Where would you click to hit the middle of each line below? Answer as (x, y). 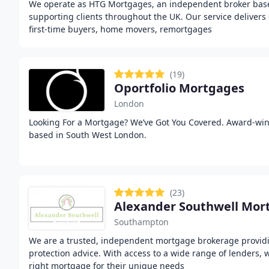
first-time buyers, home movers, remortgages (120, 29)
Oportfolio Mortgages (179, 88)
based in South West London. (88, 135)
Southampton (141, 222)
